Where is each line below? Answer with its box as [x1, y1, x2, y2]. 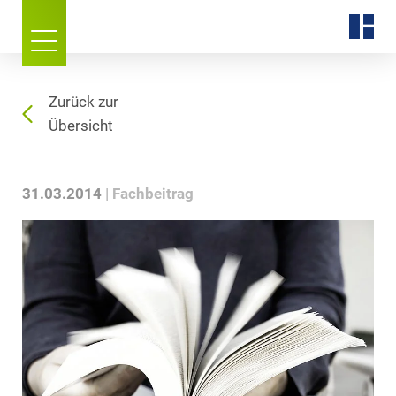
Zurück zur [49, 94, 118, 110]
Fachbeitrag [112, 186, 194, 202]
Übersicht [49, 118, 113, 134]
